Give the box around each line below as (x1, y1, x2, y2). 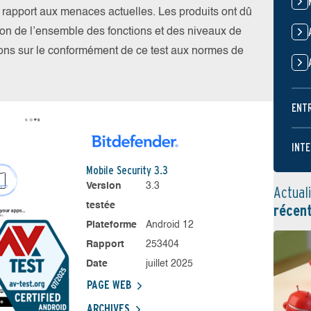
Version (85, 181, 121, 191)
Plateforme (85, 220, 137, 230)
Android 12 (146, 220, 194, 230)
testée (85, 201, 115, 210)
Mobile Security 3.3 (85, 164, 168, 177)
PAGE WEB (86, 278, 131, 292)
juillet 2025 (146, 259, 194, 269)
